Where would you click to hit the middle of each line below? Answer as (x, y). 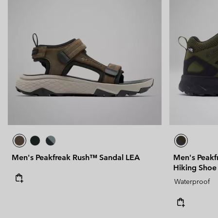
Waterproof (192, 181)
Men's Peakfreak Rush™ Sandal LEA (76, 157)
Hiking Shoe (195, 167)
